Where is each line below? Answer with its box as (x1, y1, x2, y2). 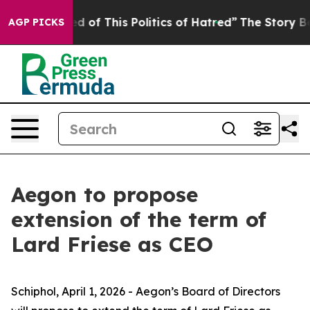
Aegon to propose (11, 181, 198, 208)
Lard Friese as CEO (11, 231, 213, 257)
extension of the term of (11, 206, 266, 232)
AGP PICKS (8, 16, 64, 28)
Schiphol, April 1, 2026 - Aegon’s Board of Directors (11, 284, 280, 298)
